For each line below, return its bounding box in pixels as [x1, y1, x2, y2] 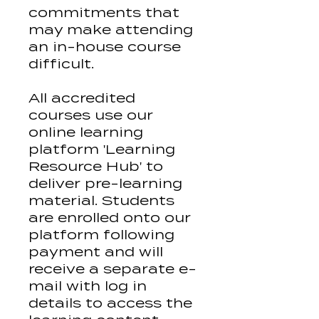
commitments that [28, 5, 179, 21]
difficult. [28, 56, 98, 72]
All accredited [28, 90, 135, 106]
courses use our [28, 108, 153, 123]
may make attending [28, 22, 193, 38]
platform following [28, 227, 174, 243]
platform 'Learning [28, 142, 175, 157]
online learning [28, 125, 143, 140]
